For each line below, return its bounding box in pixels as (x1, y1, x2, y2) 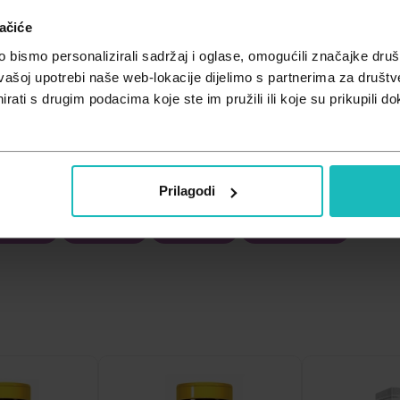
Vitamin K (162, 221, 227, 233)
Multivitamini (252, 221, 338, 233)
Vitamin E (72, 221, 137, 233)
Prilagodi (158, 183, 216, 199)
